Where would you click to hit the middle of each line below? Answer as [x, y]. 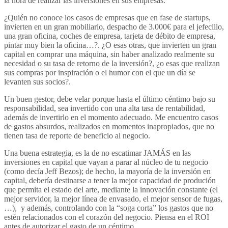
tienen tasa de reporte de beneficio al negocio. [77, 136]
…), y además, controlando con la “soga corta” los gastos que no [109, 208]
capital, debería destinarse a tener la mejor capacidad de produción [110, 181]
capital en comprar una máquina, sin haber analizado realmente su [109, 54]
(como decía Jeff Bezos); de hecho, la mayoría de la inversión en [107, 172]
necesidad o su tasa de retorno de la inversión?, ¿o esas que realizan [112, 64]
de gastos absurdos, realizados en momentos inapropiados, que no [109, 127]
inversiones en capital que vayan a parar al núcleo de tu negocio [106, 162]
